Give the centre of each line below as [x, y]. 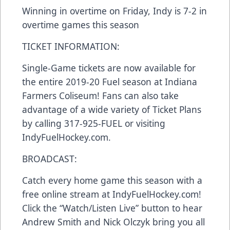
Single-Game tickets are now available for [109, 68]
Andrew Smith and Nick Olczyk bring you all [113, 222]
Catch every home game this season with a [112, 180]
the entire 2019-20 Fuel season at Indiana [110, 82]
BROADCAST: [50, 159]
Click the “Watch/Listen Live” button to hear [112, 208]
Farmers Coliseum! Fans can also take [100, 96]
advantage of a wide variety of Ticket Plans [112, 110]
